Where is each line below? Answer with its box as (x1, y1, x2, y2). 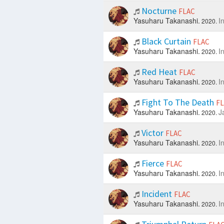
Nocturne (139, 5, 178, 17)
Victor (139, 127, 165, 139)
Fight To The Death (139, 96, 216, 108)
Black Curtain (139, 35, 193, 47)
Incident (139, 188, 174, 200)
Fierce (139, 157, 166, 169)
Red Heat (139, 66, 179, 78)
